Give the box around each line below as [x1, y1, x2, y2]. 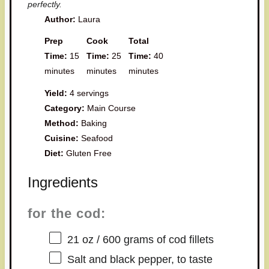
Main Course [87, 103, 136, 113]
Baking [81, 118, 107, 128]
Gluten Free [66, 148, 112, 158]
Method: [44, 118, 79, 128]
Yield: [44, 88, 68, 98]
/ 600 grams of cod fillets [93, 233, 214, 246]
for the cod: [27, 205, 106, 221]
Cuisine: [44, 133, 79, 143]
